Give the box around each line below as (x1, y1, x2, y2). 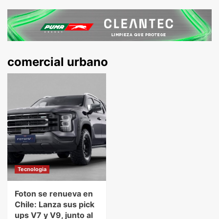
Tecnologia (18, 165, 46, 173)
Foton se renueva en (15, 188, 93, 198)
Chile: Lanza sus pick (15, 199, 94, 209)
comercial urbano (7, 54, 108, 69)
